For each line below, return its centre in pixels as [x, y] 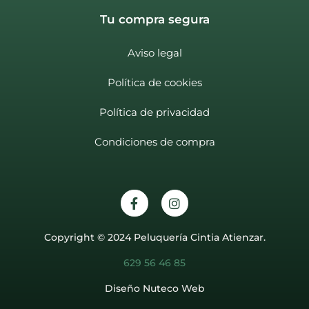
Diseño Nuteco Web [154, 289]
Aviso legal [154, 52]
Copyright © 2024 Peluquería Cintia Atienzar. [154, 238]
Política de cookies [154, 82]
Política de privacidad [154, 112]
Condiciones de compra [154, 141]
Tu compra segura [154, 19]
